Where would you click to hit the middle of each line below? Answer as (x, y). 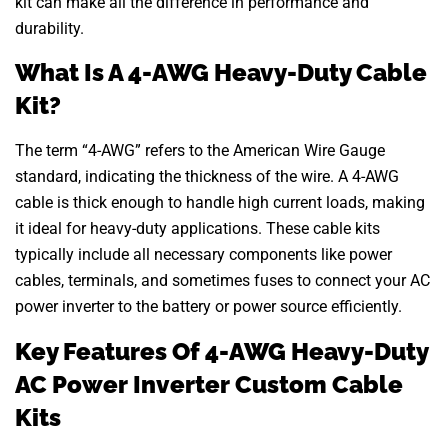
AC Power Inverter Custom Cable (209, 384)
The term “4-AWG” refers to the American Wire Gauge (200, 151)
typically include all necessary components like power (203, 255)
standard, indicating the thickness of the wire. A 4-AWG (207, 177)
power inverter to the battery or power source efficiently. (208, 307)
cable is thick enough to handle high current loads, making (220, 203)
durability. (49, 28)
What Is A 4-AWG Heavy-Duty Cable (221, 73)
